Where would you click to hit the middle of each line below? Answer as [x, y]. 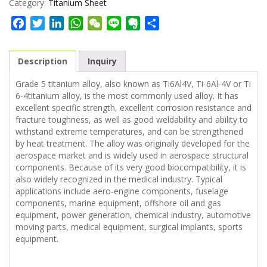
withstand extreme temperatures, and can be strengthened [129, 131]
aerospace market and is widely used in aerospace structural [132, 155]
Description [43, 61]
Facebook [47, 23]
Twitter [61, 23]
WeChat [119, 23]
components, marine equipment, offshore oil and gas [118, 203]
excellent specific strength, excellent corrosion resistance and [133, 107]
